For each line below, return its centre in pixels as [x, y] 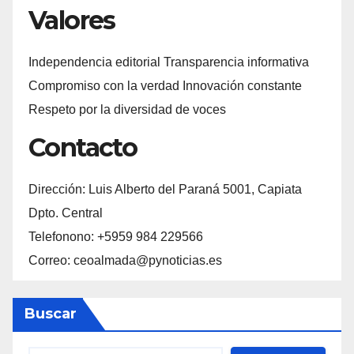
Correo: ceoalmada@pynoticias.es [125, 261]
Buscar [51, 314]
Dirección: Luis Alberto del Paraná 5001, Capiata [165, 190]
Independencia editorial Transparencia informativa [169, 62]
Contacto [83, 148]
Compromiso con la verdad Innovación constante [165, 85]
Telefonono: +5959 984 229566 [116, 237]
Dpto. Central [66, 213]
